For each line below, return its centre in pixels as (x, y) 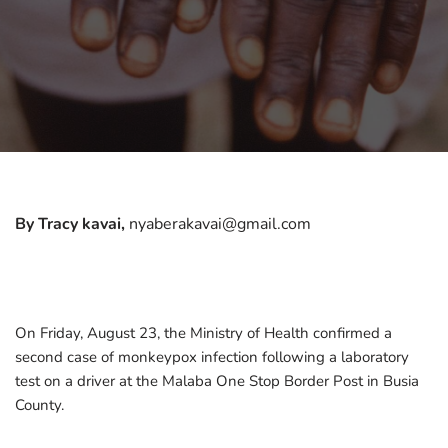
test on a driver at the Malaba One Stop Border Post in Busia (217, 381)
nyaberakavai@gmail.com (218, 224)
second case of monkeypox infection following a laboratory (212, 357)
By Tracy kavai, (70, 224)
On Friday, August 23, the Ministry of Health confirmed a (203, 333)
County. (39, 405)
